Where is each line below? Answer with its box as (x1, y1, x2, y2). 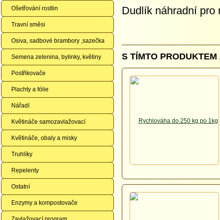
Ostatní (11, 183, 30, 190)
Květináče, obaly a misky (11, 135, 77, 141)
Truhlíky (11, 151, 32, 158)
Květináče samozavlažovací (11, 118, 85, 125)
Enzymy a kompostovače (11, 199, 78, 206)
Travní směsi (11, 21, 45, 28)
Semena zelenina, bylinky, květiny (11, 54, 101, 60)
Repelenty (11, 167, 39, 174)
